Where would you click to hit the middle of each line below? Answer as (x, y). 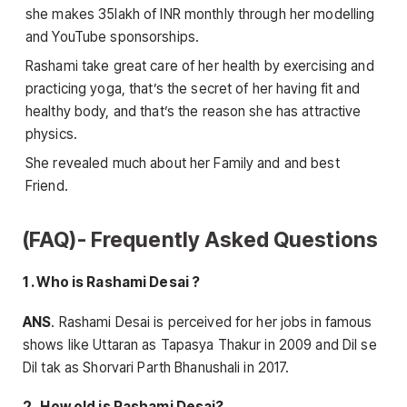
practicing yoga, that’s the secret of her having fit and (193, 88)
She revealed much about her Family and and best (183, 163)
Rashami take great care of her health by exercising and (200, 65)
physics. (51, 134)
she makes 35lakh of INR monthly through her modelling (200, 15)
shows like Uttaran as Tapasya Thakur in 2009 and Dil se (200, 344)
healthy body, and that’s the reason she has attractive (194, 111)
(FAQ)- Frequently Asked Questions (201, 240)
